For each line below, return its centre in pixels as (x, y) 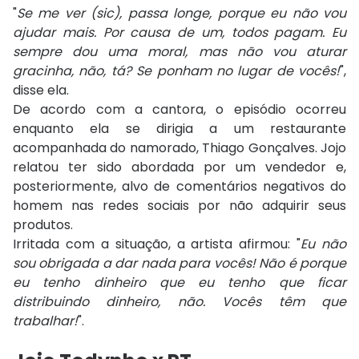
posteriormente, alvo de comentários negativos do (179, 186)
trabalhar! (45, 321)
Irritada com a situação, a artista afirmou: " (157, 244)
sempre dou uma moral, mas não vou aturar (179, 51)
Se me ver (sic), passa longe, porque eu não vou (182, 13)
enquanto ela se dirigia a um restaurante (179, 128)
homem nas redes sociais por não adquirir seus (179, 205)
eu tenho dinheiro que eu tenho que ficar (179, 282)
